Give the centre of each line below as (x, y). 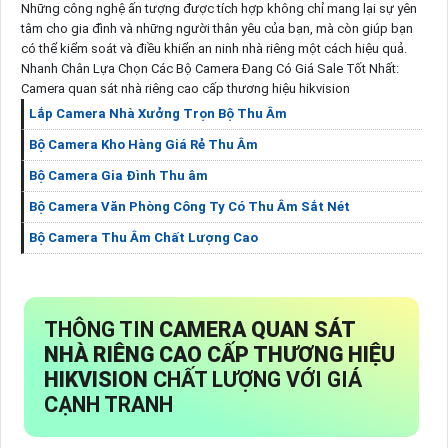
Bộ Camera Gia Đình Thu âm (118, 176)
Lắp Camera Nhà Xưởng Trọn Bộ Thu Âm (157, 114)
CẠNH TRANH (108, 405)
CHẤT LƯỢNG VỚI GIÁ (257, 380)
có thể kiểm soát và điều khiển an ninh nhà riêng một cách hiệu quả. (213, 49)
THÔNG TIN (101, 330)
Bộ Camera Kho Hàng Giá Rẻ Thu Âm (143, 145)
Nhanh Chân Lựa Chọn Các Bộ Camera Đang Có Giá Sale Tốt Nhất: (209, 69)
